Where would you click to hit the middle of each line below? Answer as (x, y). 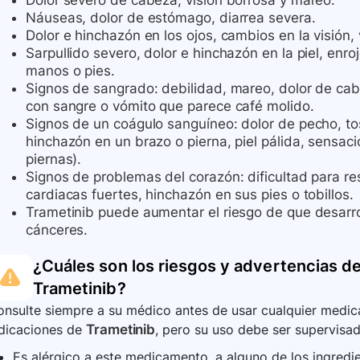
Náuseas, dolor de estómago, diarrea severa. (171, 18)
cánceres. (57, 230)
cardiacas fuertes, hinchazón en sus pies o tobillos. (190, 195)
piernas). (54, 160)
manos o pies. (70, 71)
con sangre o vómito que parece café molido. (170, 106)
